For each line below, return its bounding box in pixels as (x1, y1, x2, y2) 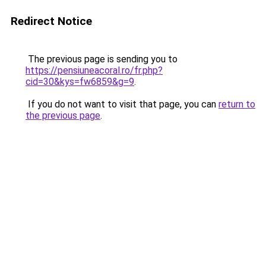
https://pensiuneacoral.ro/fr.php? (26, 65, 163, 76)
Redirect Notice (11, 14, 92, 28)
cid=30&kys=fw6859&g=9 (26, 76, 134, 87)
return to (218, 99, 255, 110)
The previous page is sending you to (26, 53, 178, 65)
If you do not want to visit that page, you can (26, 99, 218, 110)
